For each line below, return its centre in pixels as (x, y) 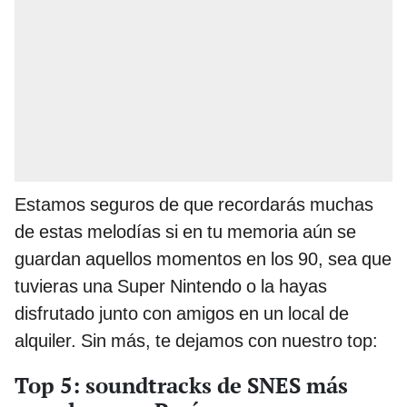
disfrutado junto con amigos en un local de (182, 314)
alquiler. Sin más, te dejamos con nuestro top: (196, 341)
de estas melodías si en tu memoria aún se (185, 232)
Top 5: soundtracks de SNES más (181, 385)
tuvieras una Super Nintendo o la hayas (171, 287)
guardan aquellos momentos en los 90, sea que (203, 259)
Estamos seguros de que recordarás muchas (194, 205)
